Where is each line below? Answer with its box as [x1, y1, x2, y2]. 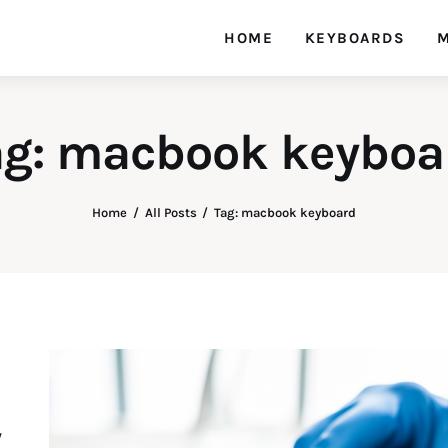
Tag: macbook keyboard [214, 205, 357, 221]
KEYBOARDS [304, 28, 406, 47]
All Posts [144, 205, 197, 221]
